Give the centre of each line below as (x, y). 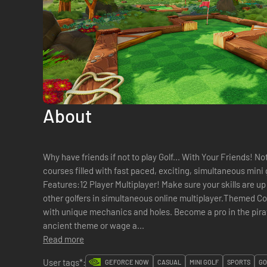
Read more (63, 239)
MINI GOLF (204, 262)
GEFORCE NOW (127, 262)
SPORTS (239, 262)
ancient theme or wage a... (94, 225)
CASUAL (169, 262)
